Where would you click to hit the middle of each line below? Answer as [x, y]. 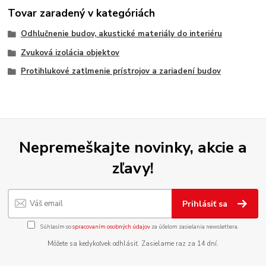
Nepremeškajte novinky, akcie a [133, 147]
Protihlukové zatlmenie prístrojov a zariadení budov [121, 72]
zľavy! [133, 168]
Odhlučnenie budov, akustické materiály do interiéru [121, 34]
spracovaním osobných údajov [111, 227]
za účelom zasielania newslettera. [194, 227]
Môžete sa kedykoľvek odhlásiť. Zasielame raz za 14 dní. [133, 243]
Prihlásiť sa [206, 204]
